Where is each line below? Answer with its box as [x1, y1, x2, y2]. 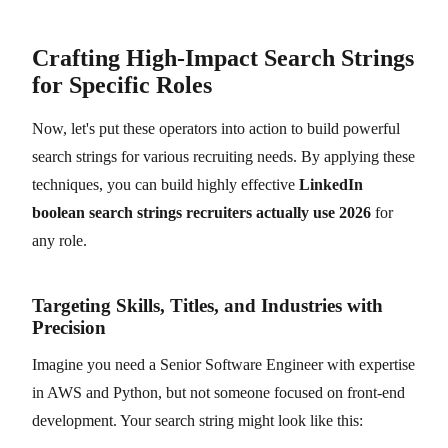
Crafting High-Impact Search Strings [32, 44, 414, 71]
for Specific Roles [32, 71, 212, 98]
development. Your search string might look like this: [32, 411, 363, 429]
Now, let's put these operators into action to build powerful [32, 119, 400, 137]
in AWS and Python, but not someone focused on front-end [32, 383, 405, 401]
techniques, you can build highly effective [32, 175, 299, 193]
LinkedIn [299, 175, 363, 193]
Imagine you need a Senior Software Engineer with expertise [32, 355, 415, 373]
